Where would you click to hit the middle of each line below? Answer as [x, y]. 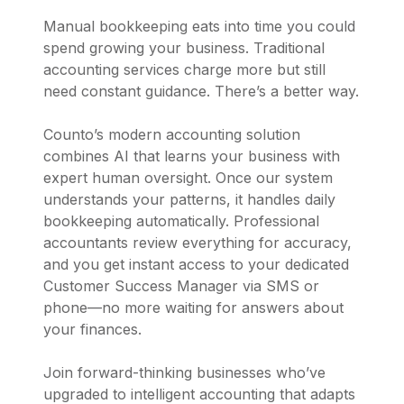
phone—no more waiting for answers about [193, 307]
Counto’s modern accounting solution [172, 134]
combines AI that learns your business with [192, 156]
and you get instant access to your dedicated [196, 264]
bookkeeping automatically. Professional [181, 220]
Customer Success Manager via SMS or [181, 285]
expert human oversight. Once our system [188, 177]
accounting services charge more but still [184, 69]
